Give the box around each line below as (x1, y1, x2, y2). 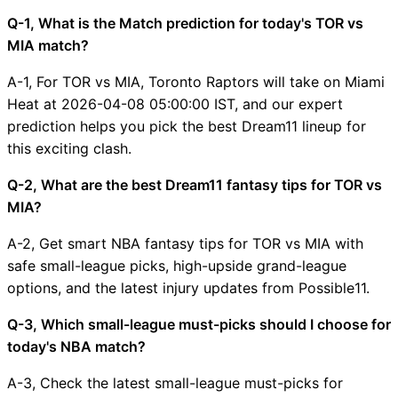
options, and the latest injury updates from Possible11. (7, 278, 370, 297)
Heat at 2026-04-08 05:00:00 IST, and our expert (7, 94, 343, 113)
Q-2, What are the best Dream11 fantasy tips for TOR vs (7, 175, 382, 194)
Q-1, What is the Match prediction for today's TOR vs (7, 13, 363, 32)
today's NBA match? (7, 337, 146, 355)
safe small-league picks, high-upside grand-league (7, 256, 346, 275)
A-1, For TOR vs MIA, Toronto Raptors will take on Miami (7, 72, 385, 91)
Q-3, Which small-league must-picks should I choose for (7, 314, 391, 333)
